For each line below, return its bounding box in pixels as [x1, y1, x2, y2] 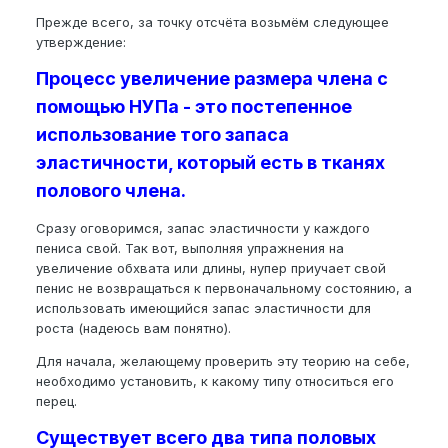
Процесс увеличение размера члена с [36, 68, 388, 90]
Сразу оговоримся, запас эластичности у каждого [36, 220, 370, 237]
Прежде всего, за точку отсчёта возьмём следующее [36, 14, 389, 31]
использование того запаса [36, 124, 289, 146]
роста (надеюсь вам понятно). [36, 320, 231, 337]
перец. [36, 393, 77, 410]
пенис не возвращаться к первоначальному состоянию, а [36, 280, 412, 297]
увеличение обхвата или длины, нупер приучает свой [36, 260, 386, 277]
